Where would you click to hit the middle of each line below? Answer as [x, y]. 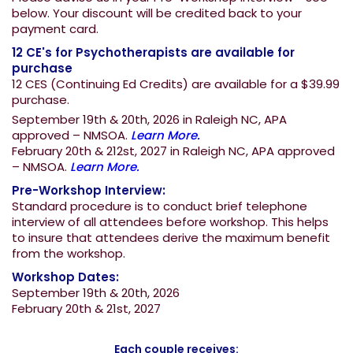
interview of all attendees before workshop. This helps [170, 221]
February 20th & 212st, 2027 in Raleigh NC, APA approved [173, 150]
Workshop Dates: [65, 277]
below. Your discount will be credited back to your [157, 13]
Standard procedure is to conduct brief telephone [160, 206]
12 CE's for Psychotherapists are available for [153, 52]
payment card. [55, 28]
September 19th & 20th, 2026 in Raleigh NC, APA [149, 119]
